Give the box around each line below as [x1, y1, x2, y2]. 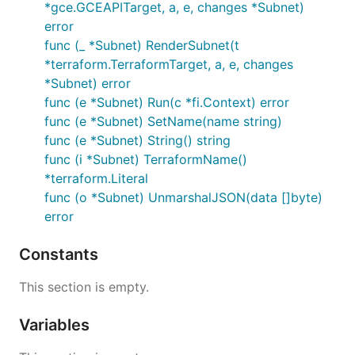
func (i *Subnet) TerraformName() [44, 151, 247, 167]
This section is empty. [19, 279, 149, 295]
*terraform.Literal [44, 170, 148, 186]
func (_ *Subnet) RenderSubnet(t [44, 37, 239, 53]
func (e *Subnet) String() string [44, 132, 231, 148]
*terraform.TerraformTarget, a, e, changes [44, 56, 293, 72]
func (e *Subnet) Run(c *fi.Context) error [44, 94, 289, 110]
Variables [19, 315, 94, 334]
